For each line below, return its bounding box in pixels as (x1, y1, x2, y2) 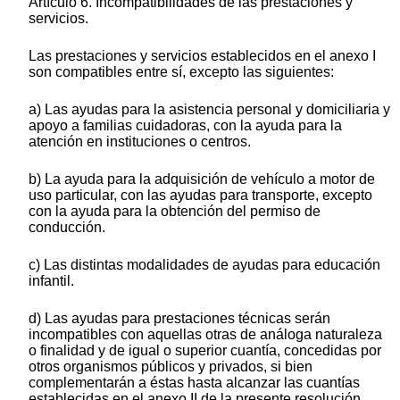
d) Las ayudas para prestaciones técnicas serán (29, 310, 330, 326)
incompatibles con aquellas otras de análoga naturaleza (29, 326, 382, 342)
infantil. (29, 272, 74, 288)
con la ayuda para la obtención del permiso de (29, 203, 321, 219)
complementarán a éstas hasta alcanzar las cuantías (29, 374, 360, 390)
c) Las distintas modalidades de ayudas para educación (29, 256, 380, 272)
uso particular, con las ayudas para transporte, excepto (29, 187, 372, 203)
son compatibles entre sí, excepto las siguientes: (29, 63, 334, 79)
